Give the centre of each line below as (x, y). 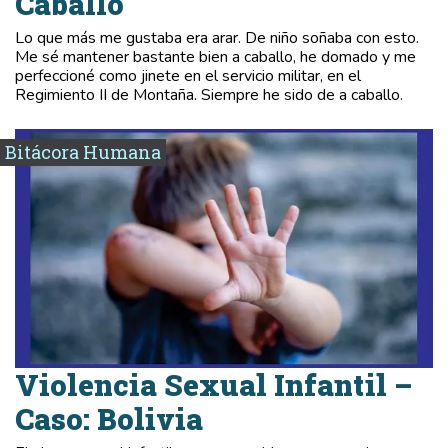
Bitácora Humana (83, 151)
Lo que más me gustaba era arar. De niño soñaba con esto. (217, 37)
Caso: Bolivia (109, 418)
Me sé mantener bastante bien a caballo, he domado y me (215, 56)
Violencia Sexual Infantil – (213, 384)
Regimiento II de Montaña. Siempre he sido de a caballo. (209, 94)
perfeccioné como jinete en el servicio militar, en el (188, 75)
